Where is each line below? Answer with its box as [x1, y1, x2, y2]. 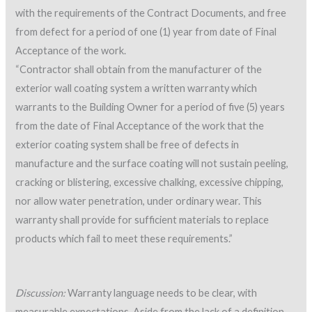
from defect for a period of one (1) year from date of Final [15, 26, 277, 38]
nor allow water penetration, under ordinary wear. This [15, 195, 263, 208]
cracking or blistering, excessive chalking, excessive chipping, [15, 176, 284, 189]
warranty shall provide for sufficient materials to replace [15, 214, 270, 226]
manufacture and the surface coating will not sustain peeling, [15, 157, 289, 170]
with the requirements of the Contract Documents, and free [15, 7, 287, 19]
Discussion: [15, 286, 66, 299]
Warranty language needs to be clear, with [65, 286, 258, 299]
